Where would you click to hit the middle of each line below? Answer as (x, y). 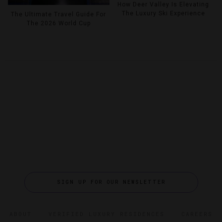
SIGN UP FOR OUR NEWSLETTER (111, 182)
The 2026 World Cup (58, 24)
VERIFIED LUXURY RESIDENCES (107, 214)
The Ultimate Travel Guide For (59, 15)
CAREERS (197, 214)
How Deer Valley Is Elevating (164, 5)
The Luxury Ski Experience (163, 14)
